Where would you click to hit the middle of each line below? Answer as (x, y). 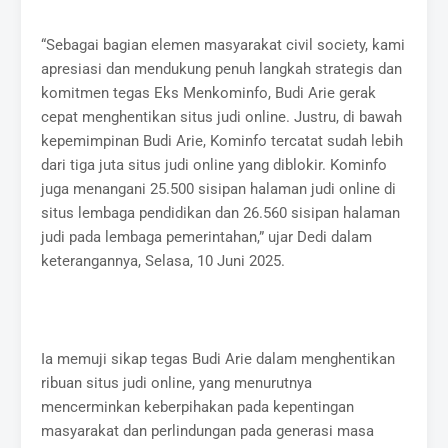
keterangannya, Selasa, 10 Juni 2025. (163, 260)
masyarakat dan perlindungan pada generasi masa (208, 430)
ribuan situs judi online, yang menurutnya (177, 382)
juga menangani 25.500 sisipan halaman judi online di (219, 188)
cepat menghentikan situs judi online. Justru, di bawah (222, 116)
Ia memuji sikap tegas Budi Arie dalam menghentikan (218, 358)
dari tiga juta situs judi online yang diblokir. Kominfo (214, 164)
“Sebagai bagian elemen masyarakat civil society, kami (223, 44)
